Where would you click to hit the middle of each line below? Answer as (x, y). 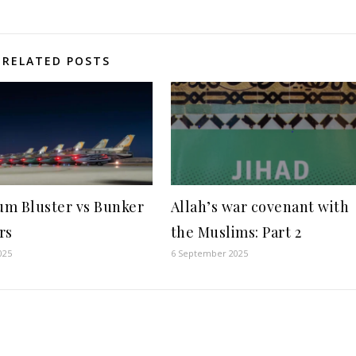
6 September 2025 (209, 253)
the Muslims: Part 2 (236, 232)
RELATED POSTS (56, 61)
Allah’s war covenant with (260, 207)
